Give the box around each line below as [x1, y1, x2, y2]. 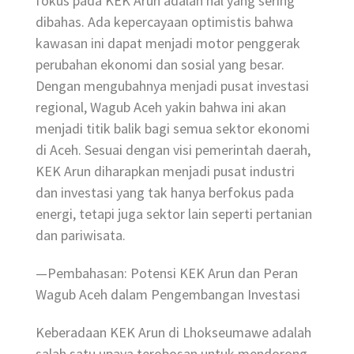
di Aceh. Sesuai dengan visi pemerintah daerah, [36, 141, 311, 160]
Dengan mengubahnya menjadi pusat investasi [36, 77, 309, 96]
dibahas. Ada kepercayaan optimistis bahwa [36, 13, 293, 32]
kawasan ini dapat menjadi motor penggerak [36, 34, 300, 53]
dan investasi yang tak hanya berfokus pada [36, 183, 294, 202]
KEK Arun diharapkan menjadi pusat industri [36, 162, 295, 181]
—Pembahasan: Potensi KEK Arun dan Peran [36, 263, 298, 282]
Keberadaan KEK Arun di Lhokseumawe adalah [36, 322, 311, 341]
